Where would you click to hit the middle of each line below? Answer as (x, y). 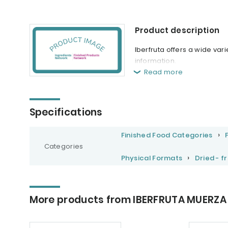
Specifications (66, 112)
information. (155, 61)
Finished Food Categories (167, 135)
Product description (177, 31)
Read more (163, 72)
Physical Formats (152, 158)
